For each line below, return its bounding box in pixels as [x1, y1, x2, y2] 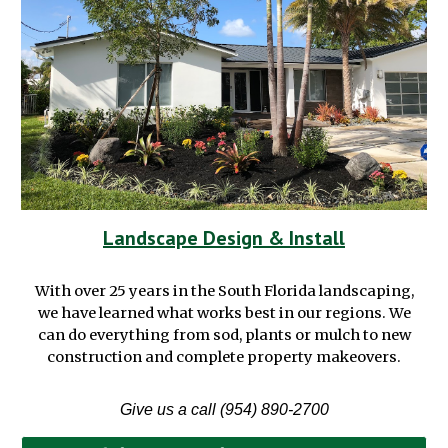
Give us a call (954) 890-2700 [119, 401, 329, 419]
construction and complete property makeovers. [47, 348, 401, 367]
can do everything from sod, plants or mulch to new [37, 326, 411, 345]
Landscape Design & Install [103, 225, 345, 252]
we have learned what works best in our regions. [37, 304, 389, 323]
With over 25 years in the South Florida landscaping [34, 282, 411, 301]
